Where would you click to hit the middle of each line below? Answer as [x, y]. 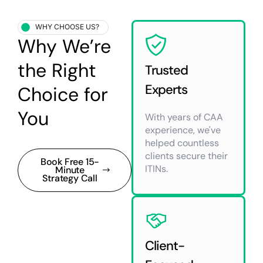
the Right [57, 70]
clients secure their [186, 156]
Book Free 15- [70, 161]
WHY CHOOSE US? [67, 27]
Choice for [63, 94]
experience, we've [183, 130]
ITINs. [156, 168]
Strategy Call [70, 178]
